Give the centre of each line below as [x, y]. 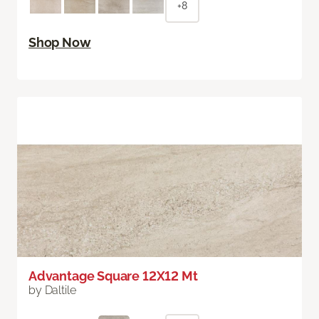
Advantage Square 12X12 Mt [113, 276]
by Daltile [52, 291]
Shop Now [60, 43]
